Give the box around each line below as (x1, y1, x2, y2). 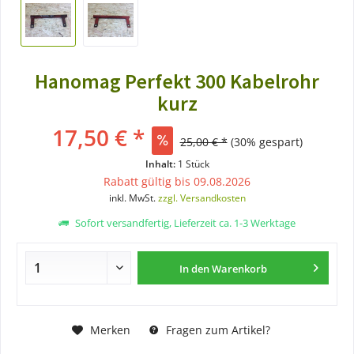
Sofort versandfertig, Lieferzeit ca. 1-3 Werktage (73, 216, 296, 230)
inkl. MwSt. (108, 191, 158, 205)
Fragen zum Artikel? (162, 322, 270, 337)
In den (179, 262, 210, 276)
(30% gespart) (230, 134, 303, 149)
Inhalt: (145, 157, 178, 171)
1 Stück (177, 157, 209, 171)
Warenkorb (212, 262, 268, 276)
